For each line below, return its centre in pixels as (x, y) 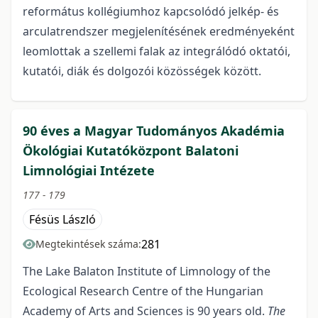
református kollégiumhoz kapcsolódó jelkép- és (151, 11)
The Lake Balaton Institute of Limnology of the (147, 271)
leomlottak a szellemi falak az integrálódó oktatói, (157, 51)
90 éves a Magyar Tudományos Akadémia (154, 130)
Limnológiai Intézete (89, 170)
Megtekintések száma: (88, 243)
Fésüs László (62, 219)
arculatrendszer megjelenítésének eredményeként (159, 31)
